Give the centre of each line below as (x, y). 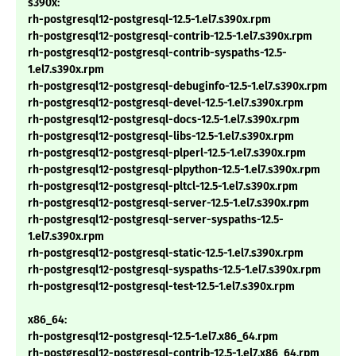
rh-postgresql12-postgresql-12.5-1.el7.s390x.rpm (149, 20)
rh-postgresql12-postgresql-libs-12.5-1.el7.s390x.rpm (161, 137)
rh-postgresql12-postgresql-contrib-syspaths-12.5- (157, 53)
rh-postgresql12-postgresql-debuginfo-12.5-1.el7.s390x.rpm (178, 87)
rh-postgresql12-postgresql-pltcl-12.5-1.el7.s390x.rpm (163, 187)
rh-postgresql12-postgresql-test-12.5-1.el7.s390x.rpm (161, 287)
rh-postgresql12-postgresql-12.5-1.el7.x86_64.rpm (153, 337)
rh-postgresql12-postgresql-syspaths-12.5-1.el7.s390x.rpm (174, 270)
